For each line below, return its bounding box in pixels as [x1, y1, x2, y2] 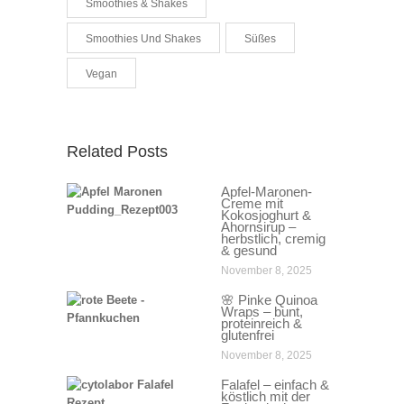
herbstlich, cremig [221, 231, 326, 247]
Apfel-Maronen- [221, 184, 312, 200]
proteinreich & [221, 316, 302, 332]
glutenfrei [221, 327, 274, 344]
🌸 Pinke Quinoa [221, 292, 317, 308]
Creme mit [221, 196, 283, 212]
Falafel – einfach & [221, 377, 329, 393]
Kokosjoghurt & [221, 207, 311, 224]
